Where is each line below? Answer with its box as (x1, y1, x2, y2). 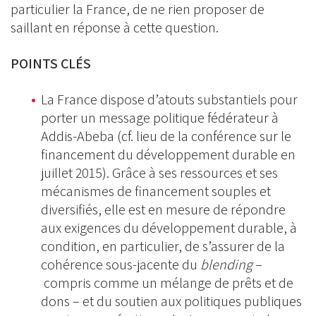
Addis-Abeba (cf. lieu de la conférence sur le (41, 127, 291, 145)
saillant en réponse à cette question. (11, 18, 219, 37)
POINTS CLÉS (11, 54, 91, 73)
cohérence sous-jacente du (41, 255, 200, 274)
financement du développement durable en (41, 145, 296, 164)
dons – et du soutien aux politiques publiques (41, 292, 302, 310)
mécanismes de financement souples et (41, 182, 271, 200)
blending (200, 255, 255, 274)
